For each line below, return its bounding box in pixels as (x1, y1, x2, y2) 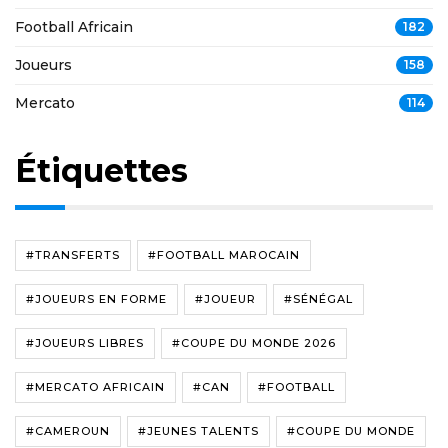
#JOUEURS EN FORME (26, 291, 167, 306)
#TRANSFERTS (26, 247, 120, 262)
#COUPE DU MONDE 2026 (172, 335, 336, 350)
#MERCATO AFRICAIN (26, 379, 165, 394)
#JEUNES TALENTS (138, 423, 259, 438)
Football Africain (15, 17, 133, 36)
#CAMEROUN (26, 423, 110, 438)
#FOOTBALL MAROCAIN (148, 247, 300, 262)
